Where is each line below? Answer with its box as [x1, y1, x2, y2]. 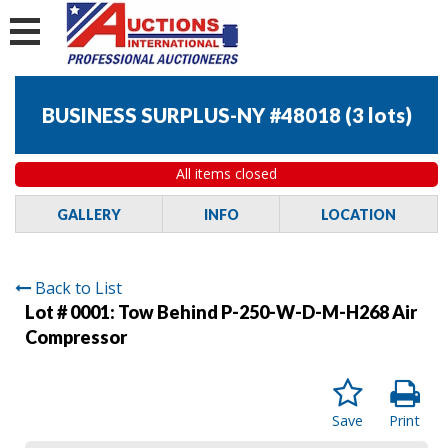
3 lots [351, 103, 405, 128]
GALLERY [56, 205, 121, 223]
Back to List [35, 276, 122, 299]
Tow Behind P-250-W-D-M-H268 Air [118, 300, 417, 323]
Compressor [25, 325, 127, 348]
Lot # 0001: [25, 300, 118, 323]
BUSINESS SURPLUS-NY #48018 [41, 103, 341, 128]
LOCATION [321, 205, 397, 223]
